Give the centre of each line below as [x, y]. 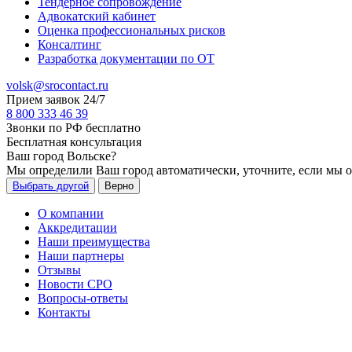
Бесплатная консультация [74, 142]
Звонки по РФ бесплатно [73, 128]
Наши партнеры [81, 256]
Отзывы [59, 270]
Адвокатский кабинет [97, 16]
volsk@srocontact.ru [57, 85]
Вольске [89, 156]
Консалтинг [70, 44]
